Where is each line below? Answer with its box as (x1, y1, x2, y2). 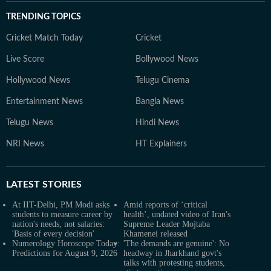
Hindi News (135, 119, 179, 127)
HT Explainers (135, 140, 187, 148)
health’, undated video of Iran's (123, 210, 230, 219)
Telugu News (6, 119, 53, 127)
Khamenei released (123, 229, 188, 238)
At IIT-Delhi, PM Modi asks (12, 200, 109, 209)
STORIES (40, 180, 82, 189)
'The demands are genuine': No (123, 239, 229, 248)
